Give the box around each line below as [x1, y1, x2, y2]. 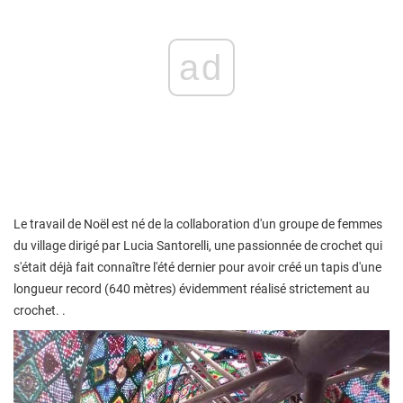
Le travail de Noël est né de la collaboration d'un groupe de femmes [13, 217, 382, 232]
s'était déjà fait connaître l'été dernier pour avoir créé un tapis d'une [13, 260, 381, 275]
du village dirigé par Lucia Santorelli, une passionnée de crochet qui [13, 238, 382, 254]
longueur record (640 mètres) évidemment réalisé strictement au [13, 282, 370, 297]
